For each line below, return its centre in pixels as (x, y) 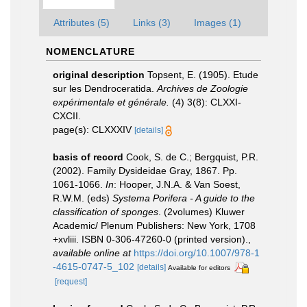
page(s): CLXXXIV (94, 130)
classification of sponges (106, 212)
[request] (71, 281)
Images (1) (218, 23)
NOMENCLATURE (90, 51)
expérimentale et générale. (111, 102)
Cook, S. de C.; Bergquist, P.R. (192, 157)
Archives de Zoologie (202, 88)
